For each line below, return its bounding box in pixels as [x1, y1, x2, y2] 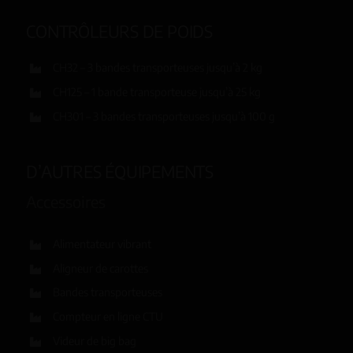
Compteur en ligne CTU [52, 310, 163, 324]
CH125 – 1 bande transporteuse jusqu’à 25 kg [52, 85, 261, 99]
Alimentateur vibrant [52, 236, 151, 251]
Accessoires [26, 191, 106, 211]
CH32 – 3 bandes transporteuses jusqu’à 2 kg [52, 61, 262, 75]
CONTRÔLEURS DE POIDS [26, 20, 213, 43]
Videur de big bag [52, 334, 136, 348]
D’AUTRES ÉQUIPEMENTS [26, 160, 214, 182]
